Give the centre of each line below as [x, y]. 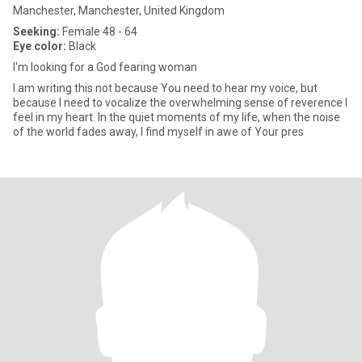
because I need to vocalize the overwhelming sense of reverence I [180, 103]
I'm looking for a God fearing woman [105, 67]
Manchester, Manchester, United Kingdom [119, 11]
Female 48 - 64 [99, 32]
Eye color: [40, 46]
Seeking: [36, 32]
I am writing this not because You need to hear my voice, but [165, 88]
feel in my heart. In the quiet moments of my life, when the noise [177, 117]
